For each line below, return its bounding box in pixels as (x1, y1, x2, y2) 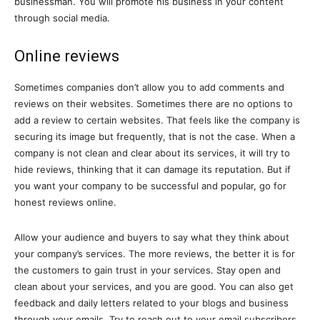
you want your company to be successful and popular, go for (14, 180, 286, 191)
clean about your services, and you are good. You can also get (14, 281, 294, 292)
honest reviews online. (14, 196, 116, 208)
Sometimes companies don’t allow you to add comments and (14, 81, 284, 93)
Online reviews (14, 47, 119, 65)
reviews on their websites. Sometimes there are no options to (14, 98, 293, 109)
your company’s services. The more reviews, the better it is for (14, 248, 295, 259)
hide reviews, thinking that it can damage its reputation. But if (14, 164, 291, 175)
